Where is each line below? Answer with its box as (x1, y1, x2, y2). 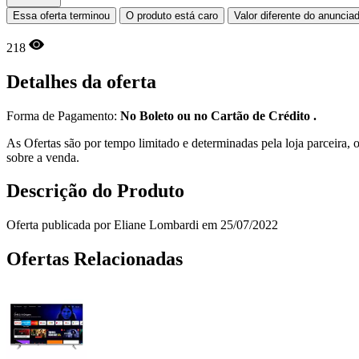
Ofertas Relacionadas (6, 248, 183, 270)
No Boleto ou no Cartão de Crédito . (120, 108, 317, 123)
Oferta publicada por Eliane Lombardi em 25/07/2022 (6, 218, 278, 232)
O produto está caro (126, 9, 218, 22)
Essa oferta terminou (13, 9, 110, 22)
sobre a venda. (6, 150, 79, 164)
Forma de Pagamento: (6, 108, 120, 123)
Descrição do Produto (6, 180, 184, 202)
